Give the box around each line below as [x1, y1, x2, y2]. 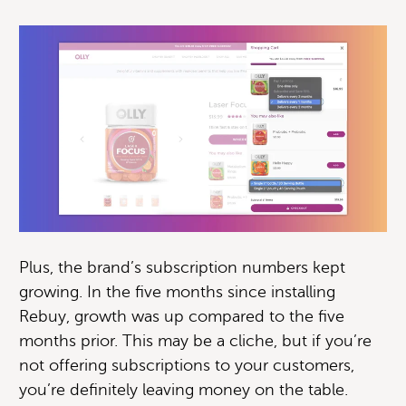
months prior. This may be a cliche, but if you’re [19, 331, 372, 350]
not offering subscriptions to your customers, [19, 355, 354, 374]
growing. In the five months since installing [19, 282, 335, 301]
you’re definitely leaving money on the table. [19, 380, 348, 399]
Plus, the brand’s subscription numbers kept [19, 257, 345, 276]
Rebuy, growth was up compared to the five [19, 306, 344, 325]
